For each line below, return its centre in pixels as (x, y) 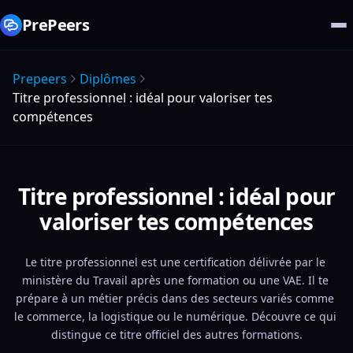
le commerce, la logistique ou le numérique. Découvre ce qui (175, 316)
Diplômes (108, 79)
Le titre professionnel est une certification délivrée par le (175, 262)
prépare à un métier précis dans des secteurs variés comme (175, 298)
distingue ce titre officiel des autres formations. (176, 334)
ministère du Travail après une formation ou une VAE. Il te (175, 280)
